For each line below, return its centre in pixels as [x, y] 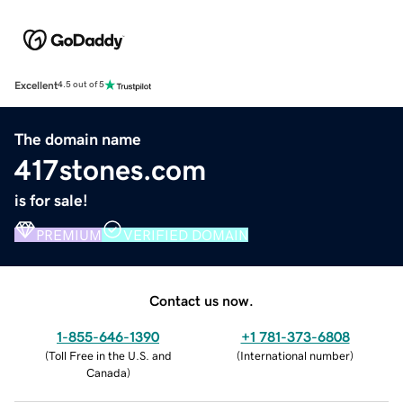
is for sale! [51, 200]
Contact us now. [201, 300]
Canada [106, 372]
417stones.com [110, 170]
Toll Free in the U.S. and [110, 355]
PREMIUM [69, 234]
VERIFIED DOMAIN [186, 234]
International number [295, 355]
